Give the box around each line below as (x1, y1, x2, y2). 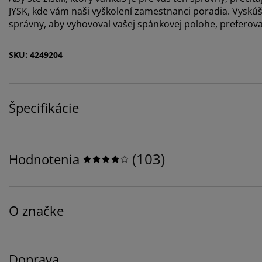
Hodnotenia (9, 150, 80, 168)
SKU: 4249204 (9, 49, 63, 60)
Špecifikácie (9, 98, 79, 116)
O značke (9, 201, 64, 219)
